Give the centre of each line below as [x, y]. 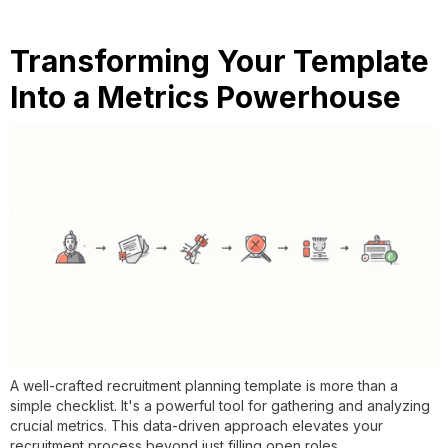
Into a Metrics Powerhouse [205, 96]
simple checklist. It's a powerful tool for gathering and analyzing [220, 405]
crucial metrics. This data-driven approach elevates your [196, 425]
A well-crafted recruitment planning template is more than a [204, 385]
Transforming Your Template [219, 60]
